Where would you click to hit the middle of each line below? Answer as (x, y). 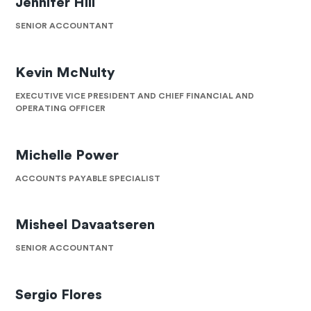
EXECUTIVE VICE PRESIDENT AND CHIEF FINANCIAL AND (135, 95)
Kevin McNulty (66, 73)
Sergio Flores (59, 295)
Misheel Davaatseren (85, 225)
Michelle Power (67, 155)
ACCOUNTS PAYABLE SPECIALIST (88, 178)
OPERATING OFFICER (61, 108)
